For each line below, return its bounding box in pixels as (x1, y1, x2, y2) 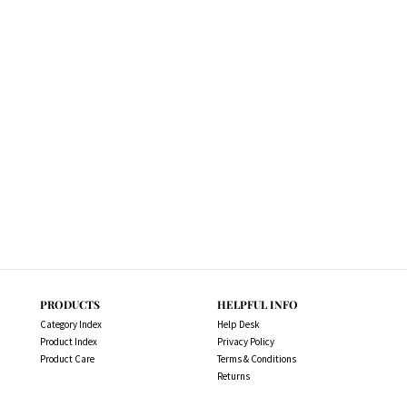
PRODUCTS (40, 297, 100, 312)
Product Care (40, 352, 94, 365)
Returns (217, 370, 250, 382)
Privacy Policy (217, 335, 274, 348)
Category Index (40, 318, 102, 331)
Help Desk (217, 318, 260, 331)
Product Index (40, 335, 97, 348)
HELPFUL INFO (217, 297, 298, 312)
